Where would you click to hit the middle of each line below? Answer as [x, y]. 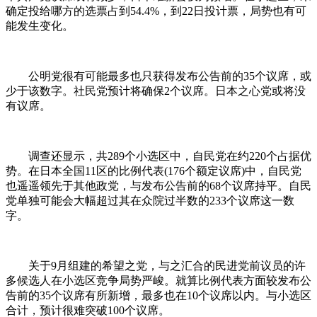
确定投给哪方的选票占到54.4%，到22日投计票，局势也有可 [156, 11]
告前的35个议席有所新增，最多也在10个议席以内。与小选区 [158, 296]
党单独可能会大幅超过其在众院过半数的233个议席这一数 [150, 201]
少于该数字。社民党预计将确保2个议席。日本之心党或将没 [156, 91]
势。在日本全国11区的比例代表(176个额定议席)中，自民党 [154, 171]
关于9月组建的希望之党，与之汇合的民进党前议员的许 [156, 266]
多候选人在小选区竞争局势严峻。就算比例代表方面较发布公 [158, 281]
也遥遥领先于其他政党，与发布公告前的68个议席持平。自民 [158, 186]
